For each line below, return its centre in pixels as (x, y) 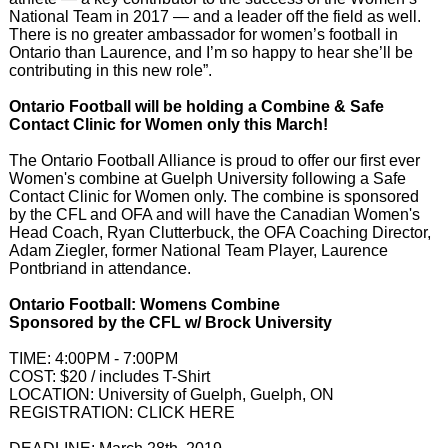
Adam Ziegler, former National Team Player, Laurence (198, 251)
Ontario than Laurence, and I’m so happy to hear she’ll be (210, 53)
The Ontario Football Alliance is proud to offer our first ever (214, 161)
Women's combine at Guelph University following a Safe (207, 179)
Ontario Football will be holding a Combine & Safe (196, 107)
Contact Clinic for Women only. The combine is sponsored (213, 197)
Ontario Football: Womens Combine (144, 305)
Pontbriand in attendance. (101, 269)
